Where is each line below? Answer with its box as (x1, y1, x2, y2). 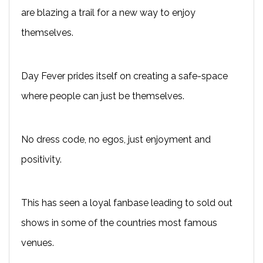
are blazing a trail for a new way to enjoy (21, 6, 195, 18)
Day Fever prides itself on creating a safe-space (21, 70, 228, 82)
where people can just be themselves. (21, 90, 184, 102)
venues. (21, 237, 54, 248)
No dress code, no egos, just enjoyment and (21, 133, 211, 145)
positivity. (21, 153, 62, 165)
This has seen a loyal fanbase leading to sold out (21, 197, 232, 208)
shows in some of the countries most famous (21, 217, 217, 228)
